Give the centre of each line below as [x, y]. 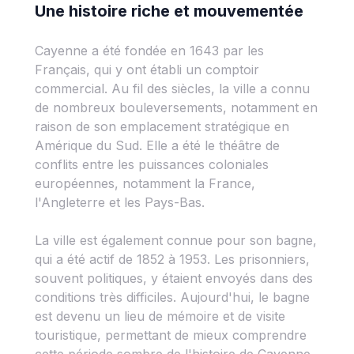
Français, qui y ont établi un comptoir [147, 70]
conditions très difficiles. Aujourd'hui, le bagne [172, 297]
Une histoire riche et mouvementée [169, 11]
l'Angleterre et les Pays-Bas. [120, 202]
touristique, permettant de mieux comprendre [171, 335]
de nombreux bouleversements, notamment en [176, 107]
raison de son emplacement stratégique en [162, 126]
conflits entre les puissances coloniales [152, 164]
